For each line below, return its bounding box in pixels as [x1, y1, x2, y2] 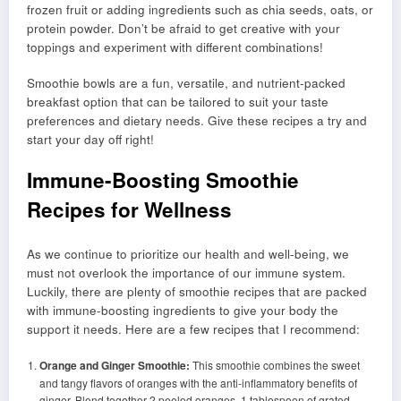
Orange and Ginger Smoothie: [38, 356, 190, 373]
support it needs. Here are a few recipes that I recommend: [27, 320, 360, 338]
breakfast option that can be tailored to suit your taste [27, 92, 328, 110]
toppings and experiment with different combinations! [27, 38, 323, 55]
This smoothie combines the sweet [189, 356, 360, 372]
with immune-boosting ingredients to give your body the [27, 302, 338, 320]
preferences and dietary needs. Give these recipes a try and [27, 111, 367, 129]
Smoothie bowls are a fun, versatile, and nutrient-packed [27, 73, 346, 91]
